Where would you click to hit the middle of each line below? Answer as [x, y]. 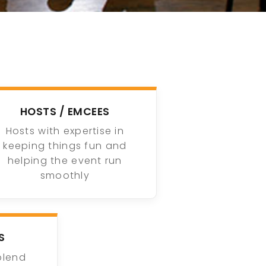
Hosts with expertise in [65, 131]
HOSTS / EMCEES [65, 111]
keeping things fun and [65, 146]
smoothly [65, 176]
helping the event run [65, 161]
